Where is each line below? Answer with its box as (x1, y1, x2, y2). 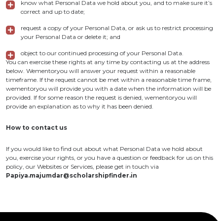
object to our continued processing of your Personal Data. (21, 49, 184, 57)
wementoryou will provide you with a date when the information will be (6, 85, 211, 92)
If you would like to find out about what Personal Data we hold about (6, 145, 203, 152)
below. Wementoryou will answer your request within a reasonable (6, 67, 195, 74)
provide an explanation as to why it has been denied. (6, 103, 153, 110)
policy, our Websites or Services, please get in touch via (6, 163, 159, 170)
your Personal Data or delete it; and (21, 33, 120, 40)
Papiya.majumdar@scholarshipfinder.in (6, 172, 137, 179)
